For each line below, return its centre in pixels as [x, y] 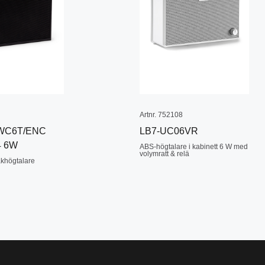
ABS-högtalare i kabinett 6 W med [194, 147]
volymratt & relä [164, 154]
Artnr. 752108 [161, 115]
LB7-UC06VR [169, 131]
